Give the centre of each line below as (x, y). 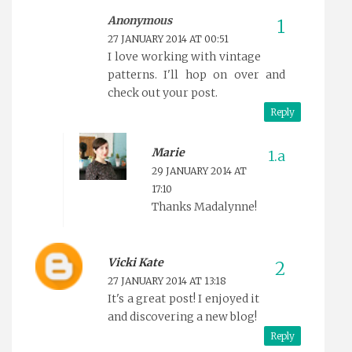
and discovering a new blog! (182, 316)
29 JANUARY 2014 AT (199, 170)
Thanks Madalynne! (204, 206)
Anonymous (140, 20)
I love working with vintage (184, 56)
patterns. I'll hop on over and (196, 74)
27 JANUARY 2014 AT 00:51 (168, 38)
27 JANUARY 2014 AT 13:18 (167, 280)
